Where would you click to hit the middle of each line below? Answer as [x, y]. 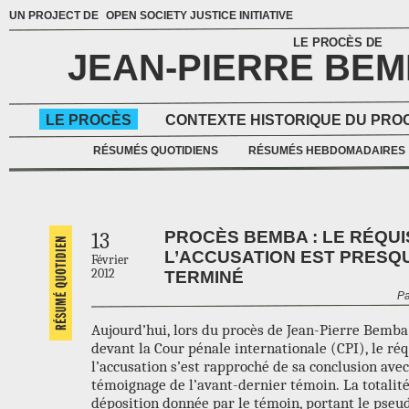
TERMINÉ [204, 277]
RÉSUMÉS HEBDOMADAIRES [327, 151]
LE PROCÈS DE [338, 42]
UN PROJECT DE [55, 16]
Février [110, 260]
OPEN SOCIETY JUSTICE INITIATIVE [199, 16]
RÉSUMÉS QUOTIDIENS [156, 151]
